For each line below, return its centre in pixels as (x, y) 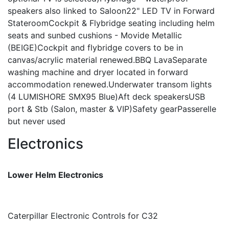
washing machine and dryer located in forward (98, 72)
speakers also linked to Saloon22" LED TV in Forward (111, 10)
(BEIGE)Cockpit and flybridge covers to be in (95, 47)
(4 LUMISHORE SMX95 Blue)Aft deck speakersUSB (106, 96)
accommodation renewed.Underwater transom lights (110, 84)
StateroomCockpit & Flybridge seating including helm (111, 23)
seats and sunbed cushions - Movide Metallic (95, 35)
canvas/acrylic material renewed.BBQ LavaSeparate (107, 60)
